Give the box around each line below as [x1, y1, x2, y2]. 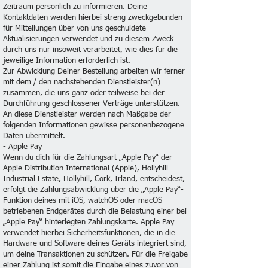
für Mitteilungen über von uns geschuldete [3, 25, 146, 32]
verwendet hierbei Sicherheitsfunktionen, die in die [3, 229, 175, 237]
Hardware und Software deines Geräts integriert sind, [3, 240, 187, 248]
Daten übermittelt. [3, 132, 65, 140]
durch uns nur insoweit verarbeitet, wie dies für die [3, 46, 178, 54]
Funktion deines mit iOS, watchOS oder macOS [3, 197, 162, 205]
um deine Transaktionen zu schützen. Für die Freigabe [3, 251, 188, 258]
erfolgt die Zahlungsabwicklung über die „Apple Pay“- [3, 186, 184, 194]
